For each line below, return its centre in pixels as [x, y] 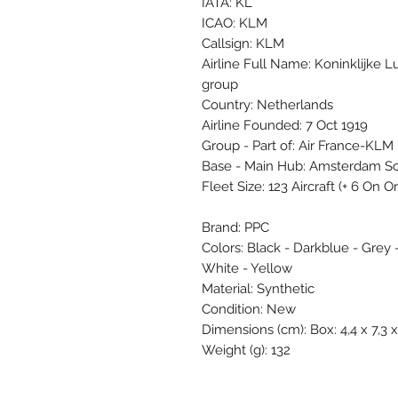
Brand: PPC [235, 227]
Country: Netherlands [267, 104]
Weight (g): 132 [246, 350]
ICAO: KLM [235, 23]
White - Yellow [247, 268]
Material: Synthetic [258, 288]
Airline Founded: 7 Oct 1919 [285, 125]
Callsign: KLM [243, 43]
